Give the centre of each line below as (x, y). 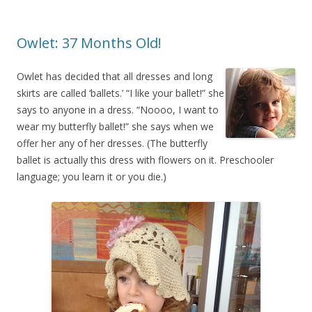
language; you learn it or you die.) (92, 177)
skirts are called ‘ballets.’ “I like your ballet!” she (120, 93)
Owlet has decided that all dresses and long (115, 76)
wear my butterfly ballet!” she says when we (115, 126)
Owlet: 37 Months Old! (89, 43)
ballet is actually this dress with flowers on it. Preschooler (145, 160)
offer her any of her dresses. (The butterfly (112, 143)
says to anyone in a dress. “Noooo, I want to (118, 110)
